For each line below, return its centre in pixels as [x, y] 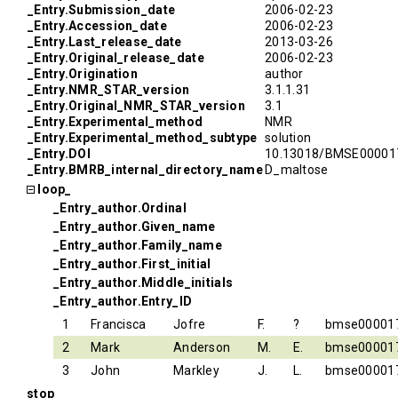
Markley [196, 370]
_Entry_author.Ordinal [120, 208]
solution [288, 138]
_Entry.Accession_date [97, 26]
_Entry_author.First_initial [132, 264]
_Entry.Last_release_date [105, 42]
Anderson [202, 347]
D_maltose [297, 170]
